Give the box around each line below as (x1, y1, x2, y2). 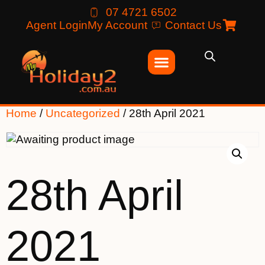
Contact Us (164, 19, 222, 31)
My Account (87, 19, 147, 31)
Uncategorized (46, 106, 120, 119)
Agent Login (25, 19, 88, 31)
